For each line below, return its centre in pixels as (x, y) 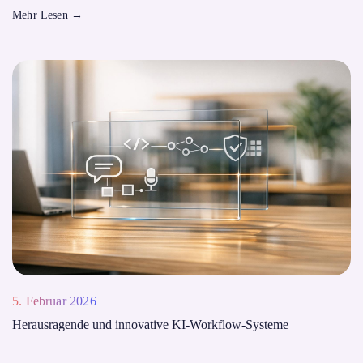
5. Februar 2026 (54, 301)
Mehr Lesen (42, 15)
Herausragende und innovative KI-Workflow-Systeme (150, 325)
